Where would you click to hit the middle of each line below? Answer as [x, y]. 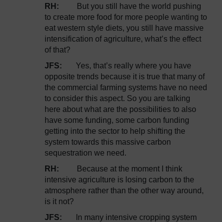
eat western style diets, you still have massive [124, 28]
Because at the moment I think [130, 169]
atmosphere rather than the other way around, [124, 191]
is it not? [59, 201]
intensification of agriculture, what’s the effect [123, 39]
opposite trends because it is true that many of [125, 77]
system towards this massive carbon [108, 142]
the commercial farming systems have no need [126, 87]
